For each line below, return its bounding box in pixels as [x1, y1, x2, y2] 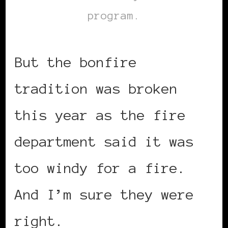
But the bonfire [15, 54, 137, 70]
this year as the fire [15, 107, 186, 123]
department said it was [15, 133, 194, 149]
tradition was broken [15, 80, 178, 96]
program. [88, 9, 140, 21]
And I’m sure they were [15, 186, 194, 202]
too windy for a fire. [15, 160, 186, 176]
